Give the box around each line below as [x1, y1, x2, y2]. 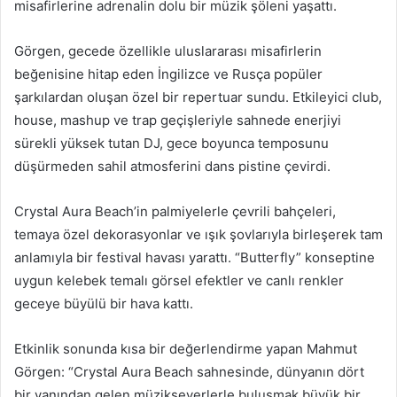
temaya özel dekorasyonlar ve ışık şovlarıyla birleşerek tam [14, 225, 383, 243]
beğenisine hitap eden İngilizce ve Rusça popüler [14, 65, 323, 82]
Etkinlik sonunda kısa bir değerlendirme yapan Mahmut [14, 339, 357, 357]
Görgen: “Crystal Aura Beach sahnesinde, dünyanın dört [14, 362, 364, 380]
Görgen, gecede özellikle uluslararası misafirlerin [14, 42, 322, 59]
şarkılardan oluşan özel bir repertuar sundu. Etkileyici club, [14, 88, 382, 105]
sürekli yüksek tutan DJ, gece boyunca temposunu [14, 134, 329, 152]
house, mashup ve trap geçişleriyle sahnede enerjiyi [14, 111, 341, 128]
